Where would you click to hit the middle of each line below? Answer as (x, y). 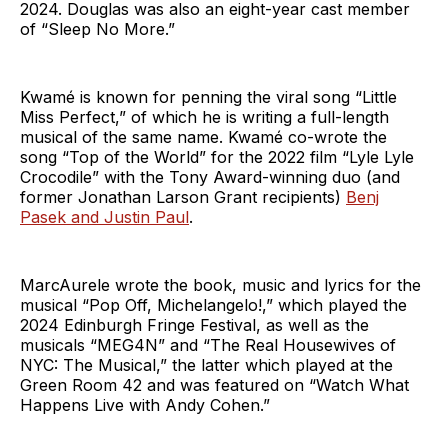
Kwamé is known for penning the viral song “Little (208, 96)
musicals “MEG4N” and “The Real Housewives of (208, 344)
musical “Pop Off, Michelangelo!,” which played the (213, 304)
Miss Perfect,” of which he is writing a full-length (204, 116)
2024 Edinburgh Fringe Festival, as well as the (194, 324)
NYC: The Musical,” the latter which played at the (206, 364)
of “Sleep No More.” (97, 28)
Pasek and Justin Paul (104, 216)
